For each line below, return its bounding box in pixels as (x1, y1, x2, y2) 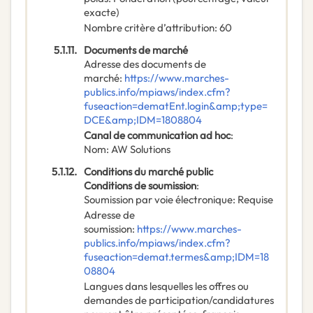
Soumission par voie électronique (84, 193, 233, 207)
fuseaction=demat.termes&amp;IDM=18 (84, 250, 269, 264)
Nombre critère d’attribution (84, 21, 214, 35)
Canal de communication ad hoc (84, 129, 231, 143)
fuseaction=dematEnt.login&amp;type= (84, 99, 268, 113)
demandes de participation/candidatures (84, 293, 274, 307)
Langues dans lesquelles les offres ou (84, 279, 249, 293)
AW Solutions (111, 143, 170, 156)
